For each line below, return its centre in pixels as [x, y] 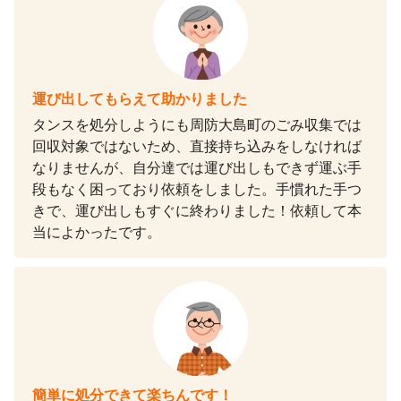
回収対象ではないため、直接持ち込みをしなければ [197, 146]
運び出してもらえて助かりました [140, 98]
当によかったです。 [97, 232]
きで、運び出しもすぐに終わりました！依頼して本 [197, 210]
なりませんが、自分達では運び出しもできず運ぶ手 [197, 167]
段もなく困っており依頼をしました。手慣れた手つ [197, 189]
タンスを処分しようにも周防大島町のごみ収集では [197, 124]
